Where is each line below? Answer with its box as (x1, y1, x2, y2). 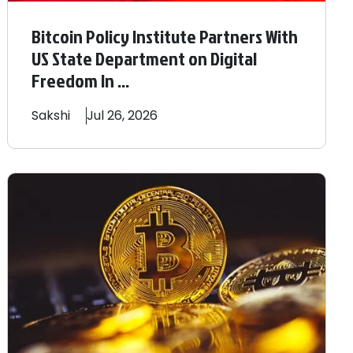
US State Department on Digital (31, 45, 257, 72)
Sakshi (31, 106, 70, 125)
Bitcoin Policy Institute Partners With (31, 23, 298, 50)
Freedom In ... (31, 67, 129, 95)
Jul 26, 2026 (86, 106, 158, 125)
